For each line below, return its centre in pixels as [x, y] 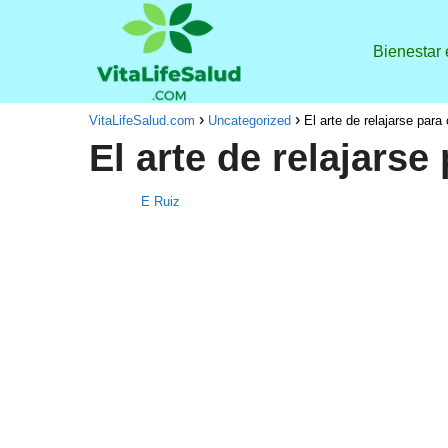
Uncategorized [249, 121]
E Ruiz [160, 202]
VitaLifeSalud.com [141, 121]
